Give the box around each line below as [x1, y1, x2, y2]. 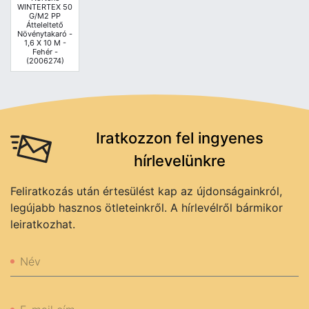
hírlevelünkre [133, 151, 226, 170]
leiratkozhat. [10, 217, 75, 231]
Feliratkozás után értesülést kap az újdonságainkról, [10, 183, 282, 198]
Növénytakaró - [17, 28, 72, 39]
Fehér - [32, 46, 58, 57]
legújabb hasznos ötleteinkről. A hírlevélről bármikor [10, 200, 283, 215]
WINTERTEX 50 [17, 1, 72, 12]
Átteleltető [26, 19, 63, 30]
